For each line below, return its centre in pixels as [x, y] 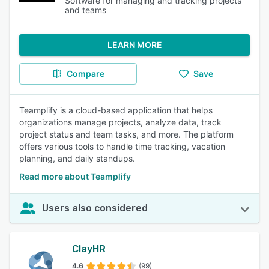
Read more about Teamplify [75, 176]
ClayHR [89, 249]
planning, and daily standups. [77, 158]
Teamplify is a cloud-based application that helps [116, 110]
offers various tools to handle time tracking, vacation [122, 146]
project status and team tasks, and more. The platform [126, 134]
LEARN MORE [134, 45]
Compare [85, 74]
